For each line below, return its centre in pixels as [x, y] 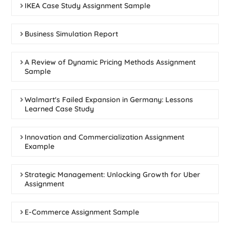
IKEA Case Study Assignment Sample [88, 6]
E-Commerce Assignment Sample [82, 212]
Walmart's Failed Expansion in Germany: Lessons [109, 100]
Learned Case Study [60, 109]
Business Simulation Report [72, 34]
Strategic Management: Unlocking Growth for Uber [113, 175]
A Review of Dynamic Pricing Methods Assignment [110, 62]
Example [40, 146]
